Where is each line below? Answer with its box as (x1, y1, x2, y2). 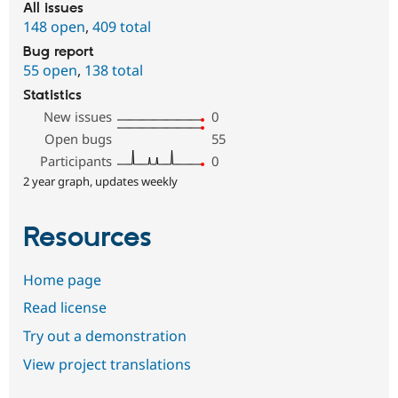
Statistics (23, 86, 82, 104)
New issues (44, 107, 113, 125)
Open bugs (44, 129, 113, 147)
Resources (23, 219, 152, 256)
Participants (40, 151, 113, 170)
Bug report (23, 43, 94, 60)
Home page (23, 269, 101, 290)
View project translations (23, 354, 191, 374)
